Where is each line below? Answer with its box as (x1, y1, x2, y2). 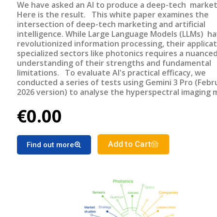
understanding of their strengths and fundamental (17, 58, 211, 69)
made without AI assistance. (17, 116, 123, 127)
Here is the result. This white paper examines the (17, 9, 88, 20)
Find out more (27, 140, 74, 150)
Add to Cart (108, 139, 151, 150)
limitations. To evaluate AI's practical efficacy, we (17, 67, 61, 78)
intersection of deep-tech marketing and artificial (17, 19, 205, 30)
